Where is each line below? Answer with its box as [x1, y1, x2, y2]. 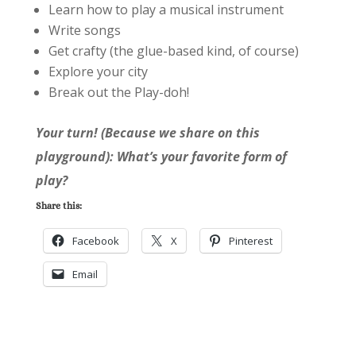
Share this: [35, 200, 82, 212]
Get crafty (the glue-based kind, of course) [48, 42, 299, 60]
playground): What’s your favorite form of [35, 148, 287, 166]
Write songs [48, 21, 121, 40]
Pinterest [228, 234, 273, 249]
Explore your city [48, 63, 148, 81]
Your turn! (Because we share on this [35, 124, 260, 142]
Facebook [72, 234, 119, 249]
